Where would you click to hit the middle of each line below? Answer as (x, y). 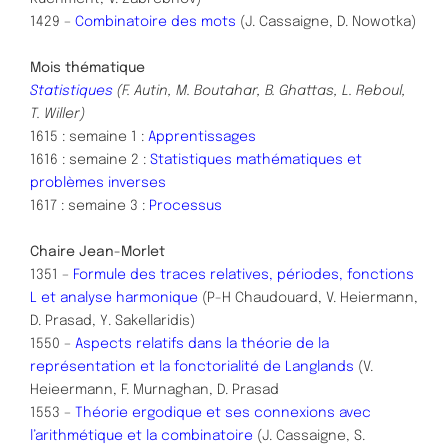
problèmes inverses (98, 182)
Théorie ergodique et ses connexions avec (223, 412)
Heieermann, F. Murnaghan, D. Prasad (154, 389)
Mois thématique (87, 67)
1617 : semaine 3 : (89, 205)
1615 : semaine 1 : (89, 136)
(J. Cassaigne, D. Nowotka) (326, 21)
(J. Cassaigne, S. (309, 435)
